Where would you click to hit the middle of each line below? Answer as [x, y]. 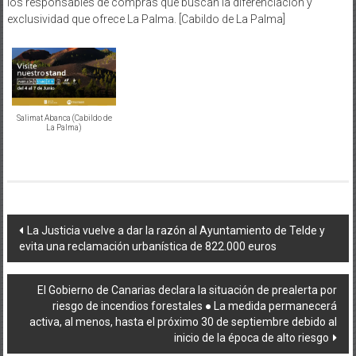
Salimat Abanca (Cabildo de [64, 118]
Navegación [63, 227]
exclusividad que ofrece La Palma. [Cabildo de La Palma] [146, 19]
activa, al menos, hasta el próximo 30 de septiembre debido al [184, 321]
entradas [49, 284]
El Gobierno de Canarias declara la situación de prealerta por [188, 290]
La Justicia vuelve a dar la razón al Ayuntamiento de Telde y [176, 230]
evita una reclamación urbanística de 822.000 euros [147, 246]
